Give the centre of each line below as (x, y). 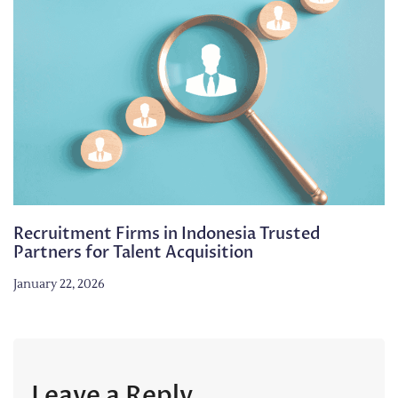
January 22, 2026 (59, 285)
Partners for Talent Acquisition (133, 253)
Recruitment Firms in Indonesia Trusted (167, 235)
